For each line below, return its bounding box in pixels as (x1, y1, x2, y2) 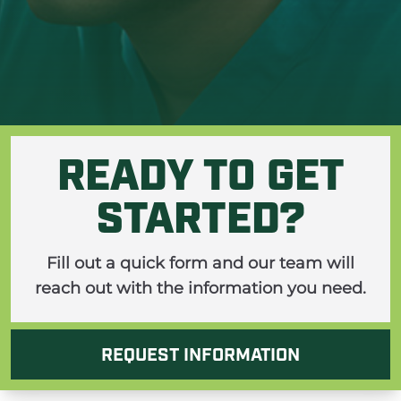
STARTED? (96, 200, 305, 243)
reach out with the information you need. (35, 278, 366, 298)
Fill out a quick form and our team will (47, 253, 354, 273)
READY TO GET (56, 158, 345, 200)
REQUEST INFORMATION (101, 347, 300, 365)
